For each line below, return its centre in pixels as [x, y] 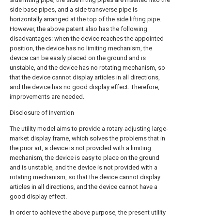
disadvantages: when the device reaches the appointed [87, 39]
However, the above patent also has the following [78, 29]
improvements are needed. [47, 97]
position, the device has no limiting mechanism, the [81, 48]
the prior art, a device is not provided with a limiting [80, 148]
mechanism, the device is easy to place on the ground [85, 158]
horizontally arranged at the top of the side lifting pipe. [85, 19]
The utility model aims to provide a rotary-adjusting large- [89, 129]
